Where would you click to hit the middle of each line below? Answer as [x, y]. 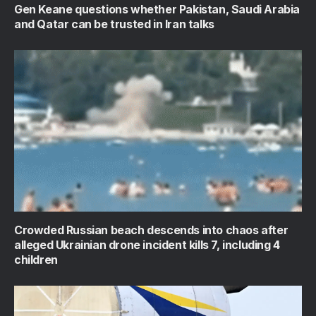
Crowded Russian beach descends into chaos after [151, 230]
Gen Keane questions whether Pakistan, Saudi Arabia [157, 9]
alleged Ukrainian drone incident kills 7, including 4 [147, 245]
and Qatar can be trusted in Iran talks [114, 24]
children [36, 260]
